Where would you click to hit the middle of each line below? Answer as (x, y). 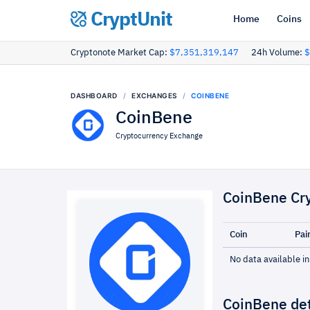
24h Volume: (278, 53)
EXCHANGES (154, 95)
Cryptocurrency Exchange (159, 136)
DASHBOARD (94, 95)
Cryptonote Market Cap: (120, 53)
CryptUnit (129, 20)
